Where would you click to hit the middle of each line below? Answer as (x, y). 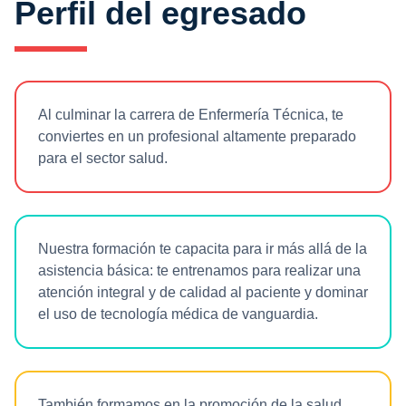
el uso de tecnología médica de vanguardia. (178, 314)
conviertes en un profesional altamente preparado (197, 136)
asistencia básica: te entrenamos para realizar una (199, 271)
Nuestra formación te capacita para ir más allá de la (203, 249)
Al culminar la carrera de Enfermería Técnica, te (191, 115)
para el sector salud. (103, 158)
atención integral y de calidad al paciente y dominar (203, 292)
